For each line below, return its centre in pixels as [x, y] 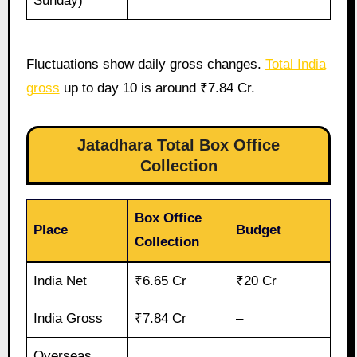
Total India [295, 64]
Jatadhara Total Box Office [178, 145]
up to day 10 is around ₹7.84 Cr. [157, 88]
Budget [259, 229]
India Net [61, 280]
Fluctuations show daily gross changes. [145, 64]
